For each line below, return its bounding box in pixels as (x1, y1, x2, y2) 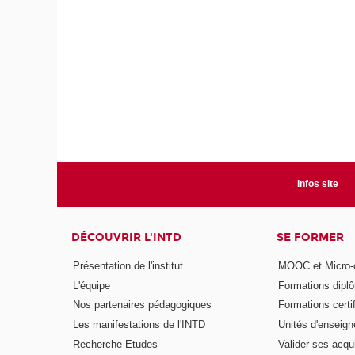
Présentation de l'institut (73, 259, 184, 272)
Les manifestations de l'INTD (73, 319, 206, 331)
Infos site (296, 178, 338, 190)
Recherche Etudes (73, 338, 158, 351)
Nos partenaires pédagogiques (73, 299, 212, 311)
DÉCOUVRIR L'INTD (71, 231, 182, 245)
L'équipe (73, 279, 111, 292)
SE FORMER (276, 231, 344, 245)
